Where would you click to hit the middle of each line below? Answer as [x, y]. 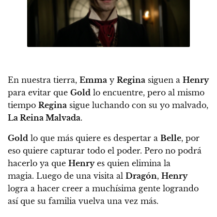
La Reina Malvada [44, 118]
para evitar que [39, 93]
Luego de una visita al [80, 176]
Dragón [141, 176]
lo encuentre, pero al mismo [147, 93]
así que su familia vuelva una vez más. [83, 201]
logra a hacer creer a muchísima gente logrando [103, 189]
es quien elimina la [132, 163]
